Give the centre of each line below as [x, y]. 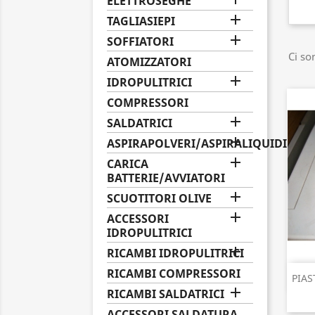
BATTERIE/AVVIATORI [166, 178]
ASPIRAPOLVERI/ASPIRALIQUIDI [197, 143]
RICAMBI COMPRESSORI [174, 274]
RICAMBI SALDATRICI [166, 294]
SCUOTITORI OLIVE [159, 198]
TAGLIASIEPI [141, 21]
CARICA [128, 164]
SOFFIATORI [140, 41]
